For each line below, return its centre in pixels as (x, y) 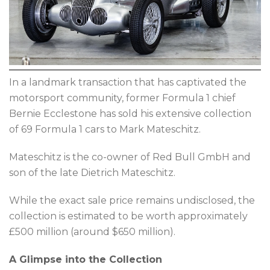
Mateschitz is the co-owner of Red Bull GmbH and (130, 157)
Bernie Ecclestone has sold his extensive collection (130, 114)
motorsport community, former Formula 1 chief (122, 98)
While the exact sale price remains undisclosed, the (132, 201)
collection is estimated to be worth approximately (128, 216)
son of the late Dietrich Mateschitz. (92, 173)
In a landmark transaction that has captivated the (128, 83)
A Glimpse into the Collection (86, 260)
